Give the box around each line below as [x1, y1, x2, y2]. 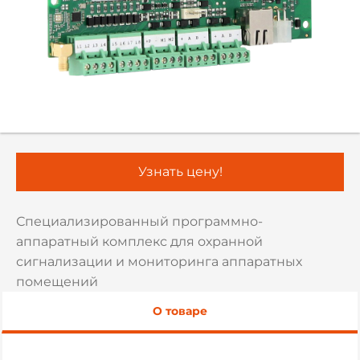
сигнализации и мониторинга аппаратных [16, 254, 302, 269]
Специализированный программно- [16, 214, 263, 229]
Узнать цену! [137, 164, 223, 179]
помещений [16, 274, 98, 289]
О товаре [153, 304, 207, 318]
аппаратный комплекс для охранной [16, 234, 263, 249]
